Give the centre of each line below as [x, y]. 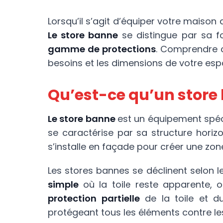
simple [63, 184]
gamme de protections [102, 49]
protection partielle [94, 198]
